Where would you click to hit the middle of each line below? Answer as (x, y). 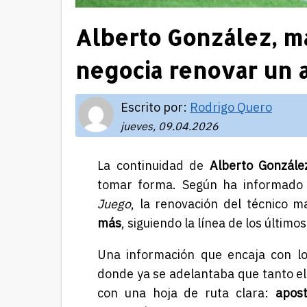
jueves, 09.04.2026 (170, 126)
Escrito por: (155, 107)
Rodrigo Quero (231, 107)
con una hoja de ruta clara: (186, 293)
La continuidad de (153, 165)
